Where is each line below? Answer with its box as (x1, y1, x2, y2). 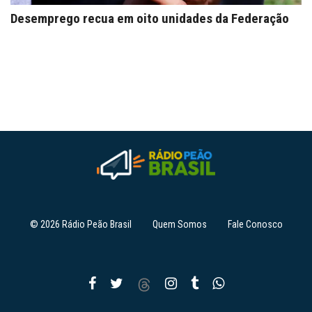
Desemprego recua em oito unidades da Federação (10, 10, 289, 26)
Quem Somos (152, 219, 207, 230)
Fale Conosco (227, 219, 283, 230)
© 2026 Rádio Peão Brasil (29, 219, 132, 230)
